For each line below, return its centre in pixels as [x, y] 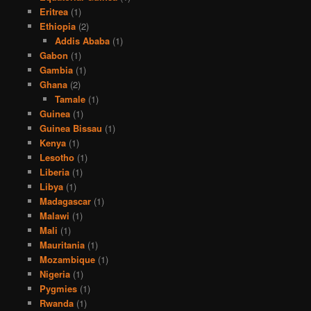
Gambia [56, 69]
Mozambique [67, 259]
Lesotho [57, 157]
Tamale [70, 99]
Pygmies [58, 288]
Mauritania [62, 244]
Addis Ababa [83, 40]
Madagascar [65, 201]
